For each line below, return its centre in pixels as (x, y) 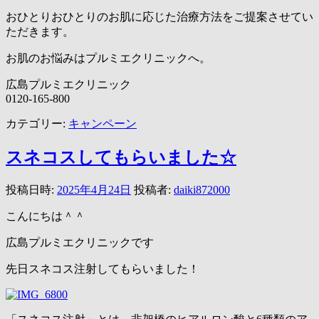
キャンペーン (103, 124)
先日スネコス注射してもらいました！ (103, 269)
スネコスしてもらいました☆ (121, 158)
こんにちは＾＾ (46, 216)
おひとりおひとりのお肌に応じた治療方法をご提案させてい (159, 17)
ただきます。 (40, 32)
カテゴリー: (36, 124)
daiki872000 (202, 190)
